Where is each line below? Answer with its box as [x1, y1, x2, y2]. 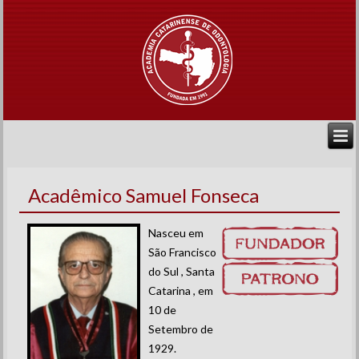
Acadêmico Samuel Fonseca [28, 184, 260, 207]
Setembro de [148, 322, 214, 336]
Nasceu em [148, 226, 204, 240]
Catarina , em [148, 284, 214, 297]
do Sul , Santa [148, 264, 216, 278]
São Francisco [148, 245, 217, 259]
